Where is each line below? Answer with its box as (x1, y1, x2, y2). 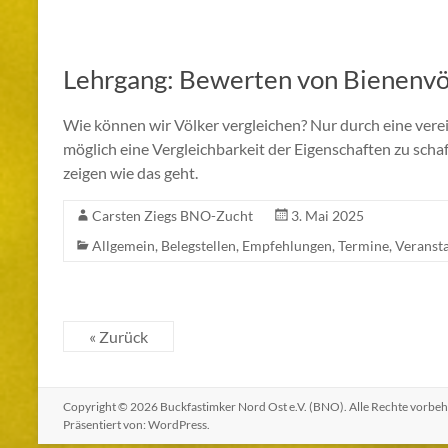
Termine (338, 237, 389, 255)
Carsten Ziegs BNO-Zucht (92, 207, 253, 225)
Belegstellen (161, 237, 236, 255)
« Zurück (89, 327, 148, 347)
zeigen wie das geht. (63, 163, 198, 183)
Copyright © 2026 (63, 399, 160, 415)
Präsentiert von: (63, 417, 148, 433)
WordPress (148, 417, 207, 433)
